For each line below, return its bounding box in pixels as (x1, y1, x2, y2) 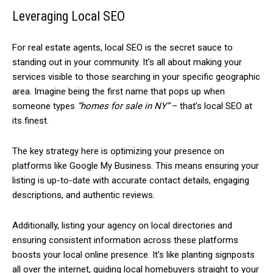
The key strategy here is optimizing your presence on (12, 146, 224, 157)
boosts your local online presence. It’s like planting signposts (12, 249, 255, 261)
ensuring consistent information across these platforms (12, 235, 238, 246)
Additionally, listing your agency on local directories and (12, 220, 232, 232)
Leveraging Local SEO (12, 9, 125, 24)
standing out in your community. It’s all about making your (12, 57, 242, 68)
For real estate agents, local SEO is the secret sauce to (12, 42, 233, 54)
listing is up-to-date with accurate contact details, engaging (12, 175, 249, 186)
